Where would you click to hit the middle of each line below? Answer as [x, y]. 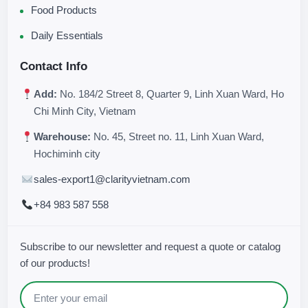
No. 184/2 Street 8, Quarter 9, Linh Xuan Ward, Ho [170, 94]
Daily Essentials [67, 36]
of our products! [55, 263]
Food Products [64, 10]
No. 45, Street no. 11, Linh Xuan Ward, [177, 137]
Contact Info [54, 67]
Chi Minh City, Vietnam [85, 111]
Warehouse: [62, 137]
